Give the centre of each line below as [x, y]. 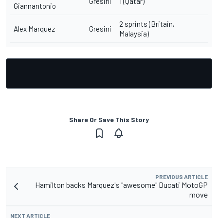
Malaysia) [134, 34]
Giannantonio [35, 6]
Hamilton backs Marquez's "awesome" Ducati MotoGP [121, 185]
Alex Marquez [34, 29]
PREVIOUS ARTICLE [182, 177]
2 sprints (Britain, [147, 24]
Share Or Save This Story [109, 119]
